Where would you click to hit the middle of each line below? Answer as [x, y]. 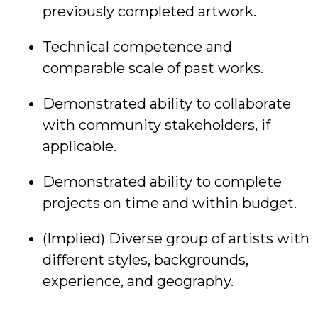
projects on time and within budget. [170, 203]
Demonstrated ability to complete [162, 182]
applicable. [79, 147]
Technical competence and [137, 47]
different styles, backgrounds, [146, 260]
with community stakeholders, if [157, 125]
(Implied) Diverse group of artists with [176, 239]
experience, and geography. [138, 281]
